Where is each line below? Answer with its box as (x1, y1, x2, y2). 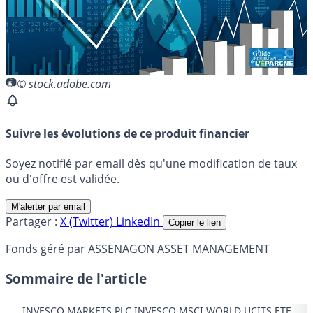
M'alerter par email (11, 201, 85, 212)
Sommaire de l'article (6, 270, 147, 288)
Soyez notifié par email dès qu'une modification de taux (6, 156, 297, 172)
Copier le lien (168, 217, 221, 228)
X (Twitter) (60, 214, 116, 230)
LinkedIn (116, 214, 163, 230)
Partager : (6, 214, 57, 230)
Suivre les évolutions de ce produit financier (6, 126, 249, 142)
